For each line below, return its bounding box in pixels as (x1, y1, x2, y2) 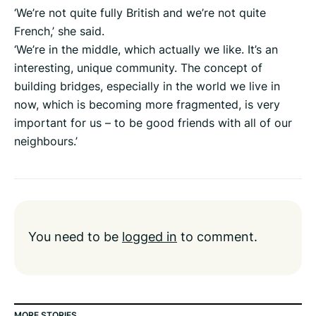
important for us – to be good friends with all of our (14, 115, 292, 131)
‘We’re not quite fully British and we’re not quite (14, 5, 266, 21)
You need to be (28, 227, 122, 246)
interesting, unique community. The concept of (14, 60, 262, 76)
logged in (122, 227, 177, 246)
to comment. (177, 227, 257, 246)
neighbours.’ (14, 133, 78, 150)
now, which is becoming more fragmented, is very (14, 97, 280, 113)
